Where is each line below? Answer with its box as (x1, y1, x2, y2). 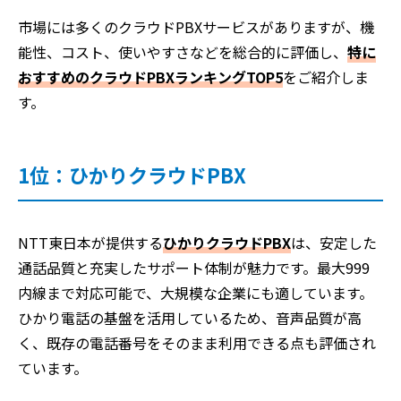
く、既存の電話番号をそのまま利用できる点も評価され (18, 331, 376, 354)
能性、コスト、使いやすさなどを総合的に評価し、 (18, 40, 347, 63)
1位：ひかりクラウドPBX (18, 159, 246, 189)
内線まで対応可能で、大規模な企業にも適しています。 (18, 281, 373, 303)
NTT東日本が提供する (18, 231, 163, 253)
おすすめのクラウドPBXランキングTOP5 (18, 65, 283, 88)
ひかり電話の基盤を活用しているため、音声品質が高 (18, 306, 362, 328)
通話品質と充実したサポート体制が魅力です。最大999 (18, 256, 370, 278)
